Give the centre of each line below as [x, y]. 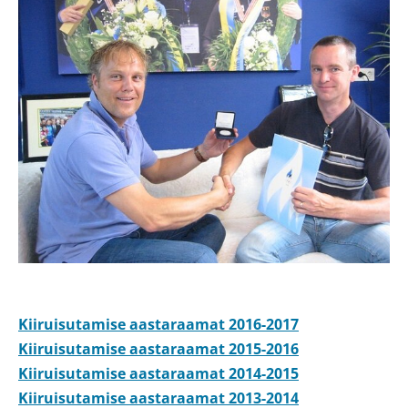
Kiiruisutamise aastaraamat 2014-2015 [158, 373]
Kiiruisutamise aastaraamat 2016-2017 [158, 324]
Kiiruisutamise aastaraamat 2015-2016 [158, 348]
